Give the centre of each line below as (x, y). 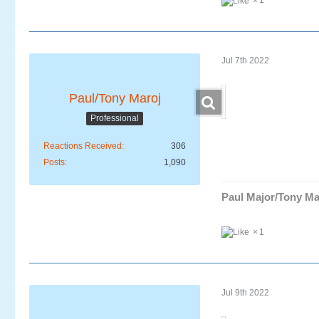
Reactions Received (83, 146)
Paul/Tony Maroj (115, 98)
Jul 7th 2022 (245, 61)
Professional (115, 119)
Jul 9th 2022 (245, 292)
